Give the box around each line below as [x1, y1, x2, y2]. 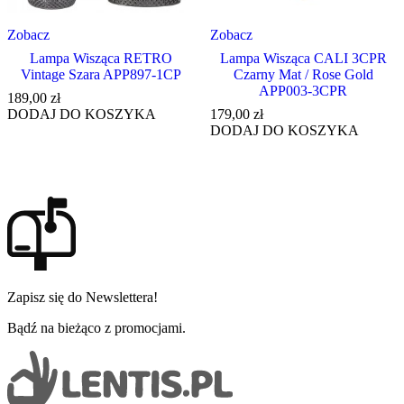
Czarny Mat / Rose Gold [233, 67, 373, 82]
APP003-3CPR [259, 83, 348, 98]
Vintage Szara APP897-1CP [20, 67, 181, 82]
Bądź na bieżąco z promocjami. [7, 319, 186, 335]
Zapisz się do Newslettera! [7, 289, 158, 305]
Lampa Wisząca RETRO [29, 50, 172, 66]
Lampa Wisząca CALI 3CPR [219, 50, 387, 66]
